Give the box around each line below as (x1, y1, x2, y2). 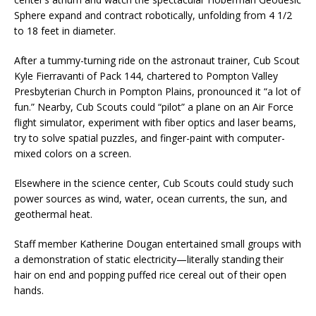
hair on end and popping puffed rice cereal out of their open (14, 268, 286, 281)
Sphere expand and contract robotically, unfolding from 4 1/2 (14, 8, 292, 22)
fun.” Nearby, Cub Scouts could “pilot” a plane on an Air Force (14, 100, 293, 114)
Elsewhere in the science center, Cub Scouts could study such (14, 176, 293, 190)
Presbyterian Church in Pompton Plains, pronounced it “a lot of (14, 85, 300, 98)
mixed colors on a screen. (14, 147, 131, 160)
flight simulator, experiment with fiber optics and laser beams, (14, 116, 296, 129)
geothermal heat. (14, 207, 92, 221)
